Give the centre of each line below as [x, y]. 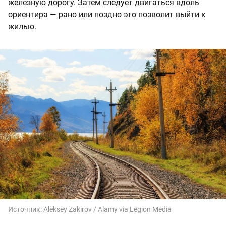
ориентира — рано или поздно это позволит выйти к [107, 14]
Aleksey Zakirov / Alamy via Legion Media [107, 209]
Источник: [26, 209]
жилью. [22, 26]
